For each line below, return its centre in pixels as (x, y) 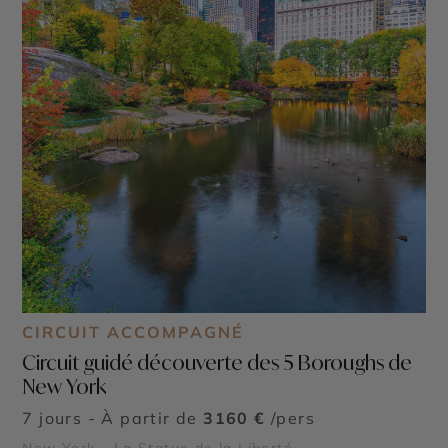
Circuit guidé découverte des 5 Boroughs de (217, 362)
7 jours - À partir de (113, 417)
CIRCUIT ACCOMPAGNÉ (133, 331)
